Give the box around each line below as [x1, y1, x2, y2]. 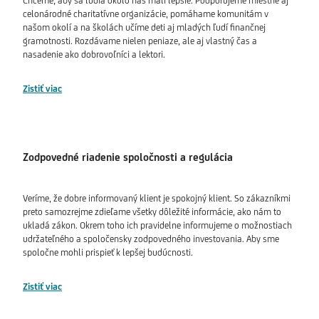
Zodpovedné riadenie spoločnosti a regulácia [23, 151, 239, 164]
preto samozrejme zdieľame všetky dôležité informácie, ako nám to [23, 206, 281, 218]
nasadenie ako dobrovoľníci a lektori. [23, 49, 165, 61]
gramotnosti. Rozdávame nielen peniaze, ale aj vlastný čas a [23, 36, 257, 47]
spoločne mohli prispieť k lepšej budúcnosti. [23, 247, 193, 258]
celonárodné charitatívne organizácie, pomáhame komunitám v [23, 9, 268, 20]
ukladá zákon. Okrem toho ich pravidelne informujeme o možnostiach [23, 220, 292, 231]
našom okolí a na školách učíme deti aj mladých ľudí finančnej [23, 22, 266, 33]
